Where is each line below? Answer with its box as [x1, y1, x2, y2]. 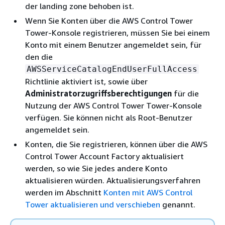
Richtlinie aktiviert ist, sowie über [25, 76, 148, 86]
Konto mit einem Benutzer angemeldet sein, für [25, 39, 201, 50]
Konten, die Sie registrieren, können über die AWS [25, 139, 207, 149]
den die [25, 51, 53, 62]
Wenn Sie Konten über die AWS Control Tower [25, 15, 193, 26]
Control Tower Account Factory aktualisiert [25, 151, 184, 161]
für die [172, 88, 199, 98]
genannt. [160, 199, 195, 209]
